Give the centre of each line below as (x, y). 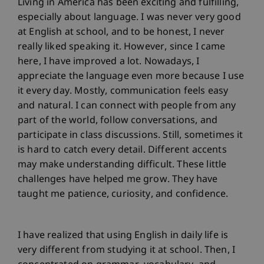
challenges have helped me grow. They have (118, 180)
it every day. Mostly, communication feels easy (123, 91)
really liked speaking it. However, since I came (122, 47)
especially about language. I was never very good (129, 18)
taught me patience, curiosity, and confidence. (123, 194)
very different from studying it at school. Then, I (127, 250)
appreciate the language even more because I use (131, 77)
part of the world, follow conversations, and (118, 121)
